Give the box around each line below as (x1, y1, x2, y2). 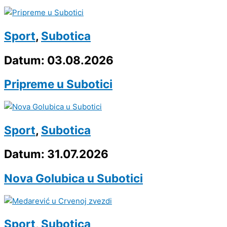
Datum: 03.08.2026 (4, 53, 113, 67)
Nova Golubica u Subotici (4, 171, 143, 185)
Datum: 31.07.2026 (4, 147, 108, 161)
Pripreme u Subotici (4, 77, 112, 91)
